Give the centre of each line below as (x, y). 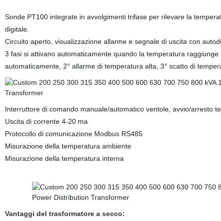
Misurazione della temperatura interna (64, 158)
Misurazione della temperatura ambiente (68, 146)
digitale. (17, 29)
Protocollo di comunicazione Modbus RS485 (74, 134)
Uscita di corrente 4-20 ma (46, 121)
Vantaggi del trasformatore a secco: (65, 214)
